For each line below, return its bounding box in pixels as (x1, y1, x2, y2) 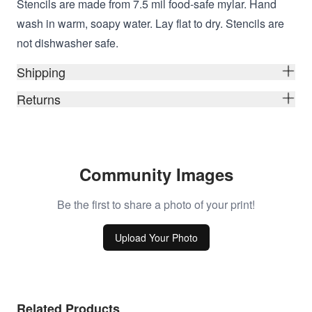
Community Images (79, 162, 233, 186)
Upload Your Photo (114, 230, 198, 244)
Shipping (17, 62, 65, 81)
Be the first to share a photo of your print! (57, 196, 255, 212)
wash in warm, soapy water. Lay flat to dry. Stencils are (17, 15, 284, 31)
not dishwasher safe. (17, 34, 118, 51)
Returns (17, 89, 61, 108)
